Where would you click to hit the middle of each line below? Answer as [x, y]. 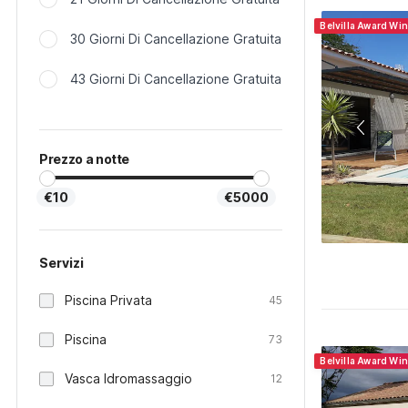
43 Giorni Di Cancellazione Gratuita [176, 79]
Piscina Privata [108, 300]
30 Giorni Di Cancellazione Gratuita [176, 39]
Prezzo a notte [85, 159]
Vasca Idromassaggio [128, 378]
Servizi [61, 263]
